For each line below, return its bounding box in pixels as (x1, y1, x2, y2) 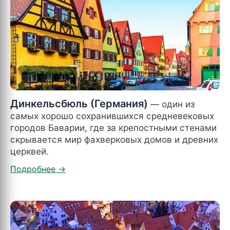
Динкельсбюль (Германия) (10, 97, 148, 110)
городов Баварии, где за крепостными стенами (10, 122, 217, 133)
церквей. (10, 145, 49, 157)
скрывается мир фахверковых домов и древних (10, 133, 218, 145)
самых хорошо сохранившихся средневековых (10, 110, 214, 121)
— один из (148, 98, 195, 109)
